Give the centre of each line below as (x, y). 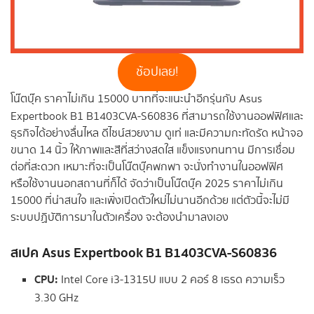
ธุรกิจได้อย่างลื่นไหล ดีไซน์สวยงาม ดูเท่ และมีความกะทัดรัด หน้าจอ (157, 133)
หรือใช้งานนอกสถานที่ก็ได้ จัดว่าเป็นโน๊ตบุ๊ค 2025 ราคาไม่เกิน (147, 184)
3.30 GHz (57, 299)
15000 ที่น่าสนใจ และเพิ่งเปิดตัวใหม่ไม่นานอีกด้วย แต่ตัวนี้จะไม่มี (150, 200)
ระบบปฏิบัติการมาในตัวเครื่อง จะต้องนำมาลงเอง (120, 217)
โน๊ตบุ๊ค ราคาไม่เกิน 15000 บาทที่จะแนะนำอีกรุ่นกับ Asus (136, 99)
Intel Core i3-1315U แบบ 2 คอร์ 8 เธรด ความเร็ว (172, 280)
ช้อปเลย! (157, 71)
